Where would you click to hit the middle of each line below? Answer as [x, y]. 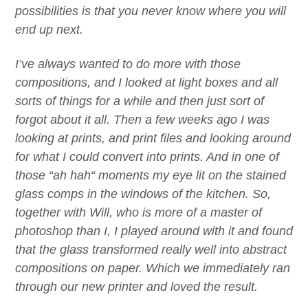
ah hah [72, 175]
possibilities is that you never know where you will [151, 11]
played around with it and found [205, 231]
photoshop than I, [65, 231]
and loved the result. [200, 286]
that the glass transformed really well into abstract [151, 249]
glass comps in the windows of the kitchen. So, [143, 194]
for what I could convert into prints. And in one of [147, 156]
